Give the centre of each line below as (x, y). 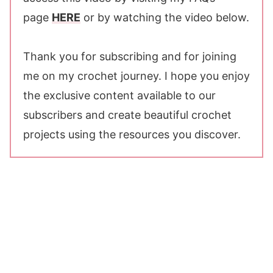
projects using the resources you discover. (132, 135)
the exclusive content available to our (119, 96)
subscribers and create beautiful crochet (127, 115)
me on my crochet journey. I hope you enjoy (136, 76)
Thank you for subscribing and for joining (130, 57)
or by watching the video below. (165, 18)
